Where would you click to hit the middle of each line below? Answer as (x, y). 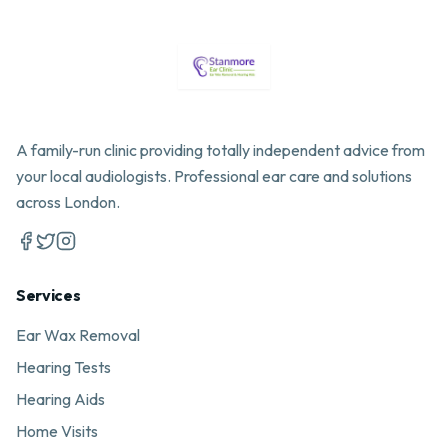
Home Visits (57, 431)
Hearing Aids (60, 399)
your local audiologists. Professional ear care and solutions (214, 176)
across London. (68, 202)
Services (48, 295)
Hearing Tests (63, 367)
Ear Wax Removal (78, 335)
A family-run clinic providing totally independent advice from (220, 150)
